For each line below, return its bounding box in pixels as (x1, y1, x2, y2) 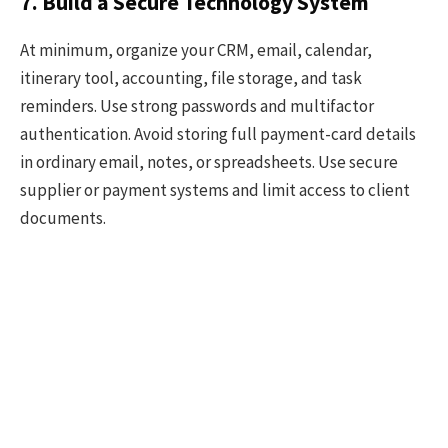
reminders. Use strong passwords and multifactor (20, 94, 374, 117)
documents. (20, 206, 106, 229)
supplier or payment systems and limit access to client (20, 178, 410, 201)
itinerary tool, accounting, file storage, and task (20, 66, 362, 89)
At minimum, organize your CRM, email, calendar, (20, 38, 372, 61)
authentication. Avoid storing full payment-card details (20, 122, 416, 145)
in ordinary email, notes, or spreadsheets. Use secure (20, 150, 398, 173)
